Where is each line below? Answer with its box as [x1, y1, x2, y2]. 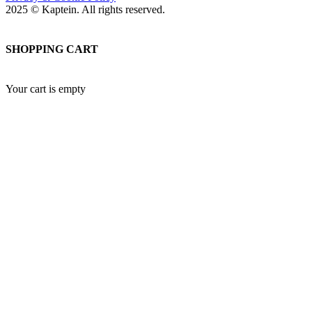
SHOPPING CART [6, 42, 98, 55]
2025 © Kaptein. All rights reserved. [6, 3, 165, 15]
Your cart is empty [6, 83, 86, 95]
